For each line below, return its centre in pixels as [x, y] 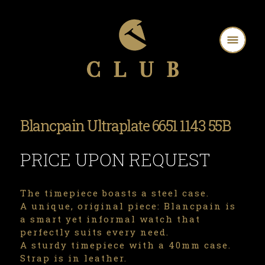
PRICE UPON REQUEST [115, 159]
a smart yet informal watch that [110, 219]
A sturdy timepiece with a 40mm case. [126, 245]
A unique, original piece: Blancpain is [128, 206]
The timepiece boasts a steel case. [115, 193]
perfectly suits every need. [95, 232]
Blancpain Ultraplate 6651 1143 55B [125, 126]
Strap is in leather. [74, 258]
